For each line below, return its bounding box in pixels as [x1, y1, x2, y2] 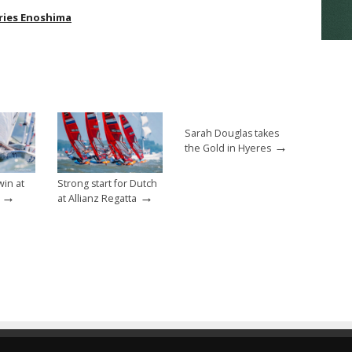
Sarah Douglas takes [185, 126, 279, 141]
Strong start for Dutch [57, 176, 157, 190]
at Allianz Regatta [57, 191, 137, 205]
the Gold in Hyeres [185, 141, 271, 156]
